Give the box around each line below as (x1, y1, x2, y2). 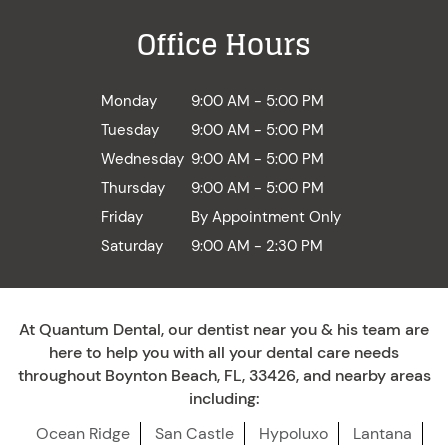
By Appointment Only (191, 206, 341, 227)
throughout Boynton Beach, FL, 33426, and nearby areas (17, 364, 431, 386)
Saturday (101, 235, 163, 256)
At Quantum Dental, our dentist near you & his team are (19, 318, 429, 340)
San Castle (154, 422, 234, 444)
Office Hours (137, 19, 311, 70)
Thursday (101, 177, 165, 198)
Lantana (352, 422, 412, 444)
